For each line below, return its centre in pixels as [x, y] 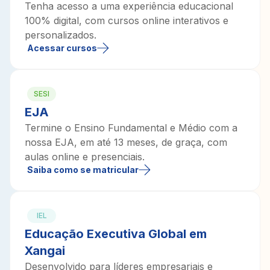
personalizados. [61, 35]
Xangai [45, 251]
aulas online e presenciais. [85, 157]
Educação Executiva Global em [116, 234]
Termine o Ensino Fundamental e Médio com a [131, 128]
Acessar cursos [62, 48]
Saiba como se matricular [83, 170]
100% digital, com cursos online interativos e [127, 21]
